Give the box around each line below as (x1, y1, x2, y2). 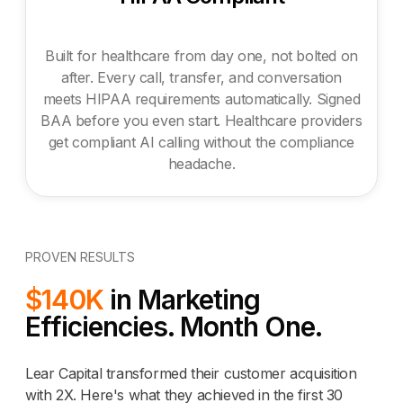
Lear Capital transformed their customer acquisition (25, 363, 357, 382)
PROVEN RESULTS (25, 248, 135, 264)
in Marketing (103, 282, 260, 316)
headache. (167, 154, 236, 173)
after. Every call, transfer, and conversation (60, 67, 342, 86)
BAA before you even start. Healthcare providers (40, 111, 363, 130)
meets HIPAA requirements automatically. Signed (42, 89, 361, 108)
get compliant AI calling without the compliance (48, 132, 355, 151)
